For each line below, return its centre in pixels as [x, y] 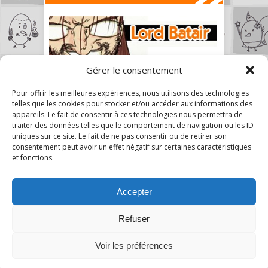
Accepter [134, 191]
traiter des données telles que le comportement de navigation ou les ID [133, 125]
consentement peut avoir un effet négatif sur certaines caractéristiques [132, 147]
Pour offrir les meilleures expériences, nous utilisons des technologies [130, 93]
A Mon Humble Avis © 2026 [100, 258]
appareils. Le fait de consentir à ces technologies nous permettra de [127, 115]
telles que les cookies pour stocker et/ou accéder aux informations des [132, 104]
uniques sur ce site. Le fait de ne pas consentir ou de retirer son [119, 136]
